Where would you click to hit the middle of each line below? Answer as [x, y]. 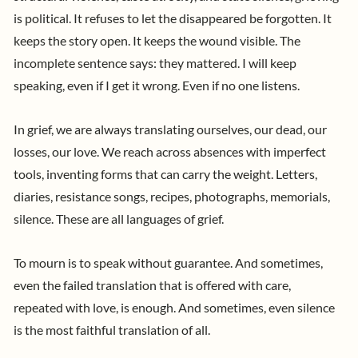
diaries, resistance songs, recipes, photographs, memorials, [172, 196]
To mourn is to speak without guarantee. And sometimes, [168, 263]
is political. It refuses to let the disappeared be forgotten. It [173, 18]
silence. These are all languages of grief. [120, 219]
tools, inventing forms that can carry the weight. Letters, [165, 174]
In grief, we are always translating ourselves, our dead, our [170, 129]
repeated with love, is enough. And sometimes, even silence [174, 307]
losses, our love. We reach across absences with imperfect [170, 151]
